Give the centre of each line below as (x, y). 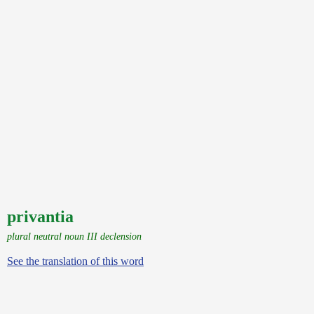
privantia (40, 217)
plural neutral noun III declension (74, 236)
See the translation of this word (75, 261)
